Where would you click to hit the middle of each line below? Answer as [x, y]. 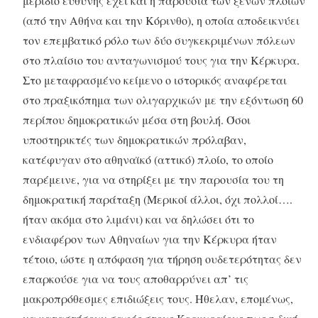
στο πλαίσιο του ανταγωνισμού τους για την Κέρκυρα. [161, 60]
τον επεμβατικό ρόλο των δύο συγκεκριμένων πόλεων [159, 40]
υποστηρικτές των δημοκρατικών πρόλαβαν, [135, 140]
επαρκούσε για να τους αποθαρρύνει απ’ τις [136, 279]
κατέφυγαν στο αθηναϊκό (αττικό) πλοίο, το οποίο [148, 160]
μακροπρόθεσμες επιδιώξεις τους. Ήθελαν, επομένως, [158, 299]
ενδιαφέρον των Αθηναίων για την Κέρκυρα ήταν [150, 239]
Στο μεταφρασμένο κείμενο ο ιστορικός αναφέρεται [155, 80]
